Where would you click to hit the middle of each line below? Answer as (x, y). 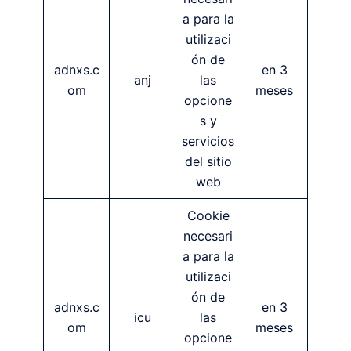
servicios (208, 141)
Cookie (208, 215)
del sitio (208, 161)
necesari (208, 235)
